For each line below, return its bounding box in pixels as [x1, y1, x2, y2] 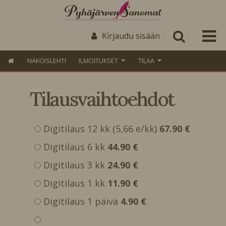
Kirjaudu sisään [102, 30, 160, 41]
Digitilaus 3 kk [43, 159, 108, 172]
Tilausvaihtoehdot [29, 86, 175, 111]
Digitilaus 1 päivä [43, 195, 121, 208]
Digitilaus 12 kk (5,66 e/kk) [43, 123, 160, 135]
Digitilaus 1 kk [43, 177, 108, 190]
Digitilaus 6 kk [43, 141, 108, 153]
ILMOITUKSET [79, 56, 120, 66]
